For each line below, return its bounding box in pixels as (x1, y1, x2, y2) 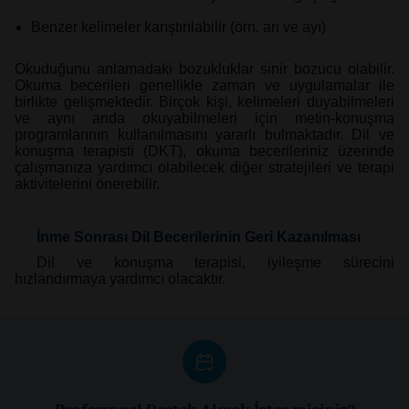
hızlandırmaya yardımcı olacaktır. (15, 271, 225, 288)
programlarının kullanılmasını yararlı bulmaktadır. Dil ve (15, 127, 394, 143)
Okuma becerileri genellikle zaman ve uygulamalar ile (15, 78, 394, 94)
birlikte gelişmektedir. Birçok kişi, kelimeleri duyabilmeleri (15, 94, 394, 110)
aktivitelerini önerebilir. (15, 176, 160, 193)
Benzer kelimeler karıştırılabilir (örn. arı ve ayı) (31, 19, 326, 36)
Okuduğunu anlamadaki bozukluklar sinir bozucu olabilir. (15, 61, 394, 78)
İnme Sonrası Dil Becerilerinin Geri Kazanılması (37, 228, 361, 245)
